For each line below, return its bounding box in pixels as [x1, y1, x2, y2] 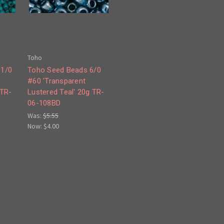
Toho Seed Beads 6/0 [27, 65, 101, 75]
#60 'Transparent [27, 76, 85, 86]
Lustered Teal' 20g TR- [27, 87, 104, 97]
